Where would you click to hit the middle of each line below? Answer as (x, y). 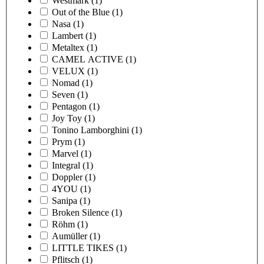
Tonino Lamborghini (90, 130)
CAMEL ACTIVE (88, 59)
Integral (66, 165)
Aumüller (70, 236)
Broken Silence (80, 212)
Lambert (67, 35)
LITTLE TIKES (83, 247)
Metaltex (68, 47)
